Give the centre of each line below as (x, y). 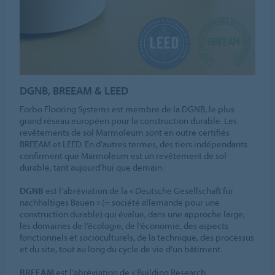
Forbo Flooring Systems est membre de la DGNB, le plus (127, 109)
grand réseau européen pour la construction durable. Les (129, 121)
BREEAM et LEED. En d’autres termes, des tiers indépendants (134, 144)
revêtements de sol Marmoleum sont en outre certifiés (125, 133)
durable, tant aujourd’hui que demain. (92, 168)
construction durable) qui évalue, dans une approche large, (133, 214)
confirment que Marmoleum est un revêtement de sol (123, 156)
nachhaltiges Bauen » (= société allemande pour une (120, 203)
